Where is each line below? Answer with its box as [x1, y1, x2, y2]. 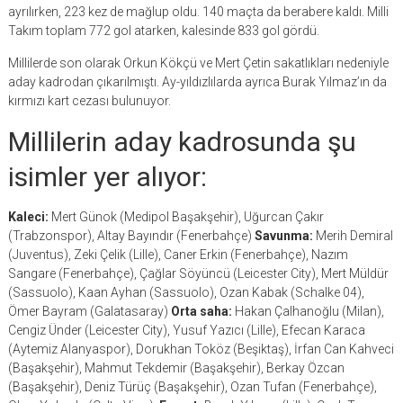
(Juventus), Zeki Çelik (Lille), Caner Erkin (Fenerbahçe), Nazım [7, 247, 348, 262]
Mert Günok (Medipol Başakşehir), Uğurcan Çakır [48, 210, 324, 224]
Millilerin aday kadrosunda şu [7, 126, 356, 157]
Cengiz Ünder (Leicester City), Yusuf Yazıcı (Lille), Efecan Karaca [7, 323, 365, 337]
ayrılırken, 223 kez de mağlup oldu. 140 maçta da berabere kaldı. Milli [7, 4, 389, 19]
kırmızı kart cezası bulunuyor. [7, 94, 171, 108]
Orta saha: [170, 304, 232, 318]
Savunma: [254, 228, 313, 243]
